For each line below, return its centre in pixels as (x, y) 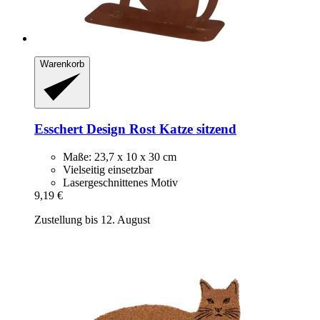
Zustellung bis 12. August (92, 220)
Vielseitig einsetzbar (108, 170)
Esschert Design (80, 129)
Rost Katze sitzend (181, 129)
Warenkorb (62, 64)
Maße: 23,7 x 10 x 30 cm (120, 157)
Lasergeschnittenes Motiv (120, 183)
